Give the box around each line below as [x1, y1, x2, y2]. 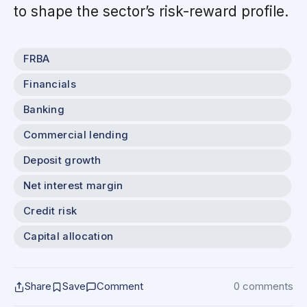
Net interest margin [23, 180, 123, 193]
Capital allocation [23, 230, 114, 243]
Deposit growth [23, 154, 101, 167]
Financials [23, 78, 76, 91]
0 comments [234, 280, 293, 293]
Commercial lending [23, 129, 129, 142]
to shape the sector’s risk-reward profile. [14, 3, 288, 21]
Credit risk [23, 205, 77, 218]
